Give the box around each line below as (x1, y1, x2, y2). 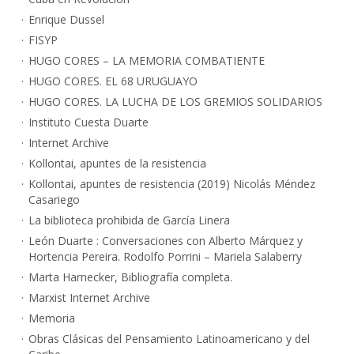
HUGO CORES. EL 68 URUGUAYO (28, 73, 198, 89)
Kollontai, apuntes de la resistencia (28, 156, 206, 171)
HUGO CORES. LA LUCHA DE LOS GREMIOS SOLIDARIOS (28, 94, 322, 110)
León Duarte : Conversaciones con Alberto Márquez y (28, 233, 303, 249)
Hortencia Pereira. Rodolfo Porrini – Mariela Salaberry (28, 249, 302, 265)
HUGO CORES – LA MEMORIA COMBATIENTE (28, 53, 265, 69)
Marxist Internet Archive (28, 290, 150, 306)
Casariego (28, 192, 80, 208)
